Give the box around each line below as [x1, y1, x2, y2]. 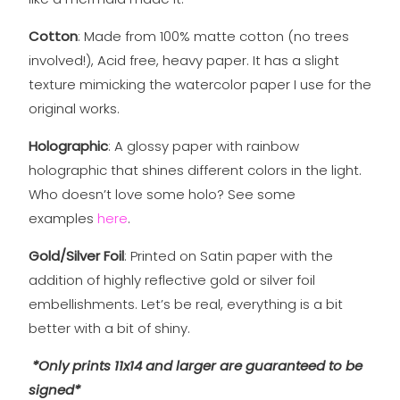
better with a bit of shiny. [28, 319, 190, 338]
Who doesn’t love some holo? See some [28, 185, 296, 204]
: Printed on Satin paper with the [123, 246, 333, 266]
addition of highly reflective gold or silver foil [28, 271, 315, 290]
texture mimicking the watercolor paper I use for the [28, 75, 371, 95]
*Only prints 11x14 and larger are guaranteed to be [31, 356, 362, 376]
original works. [28, 99, 120, 119]
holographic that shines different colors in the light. [28, 161, 362, 180]
